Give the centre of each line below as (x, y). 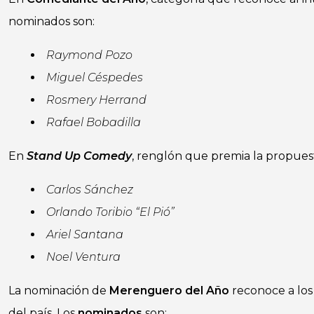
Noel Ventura (83, 257)
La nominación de (59, 291)
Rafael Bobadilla (94, 122)
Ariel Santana (85, 234)
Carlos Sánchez (90, 190)
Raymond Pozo (89, 55)
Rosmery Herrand (96, 100)
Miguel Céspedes (95, 77)
